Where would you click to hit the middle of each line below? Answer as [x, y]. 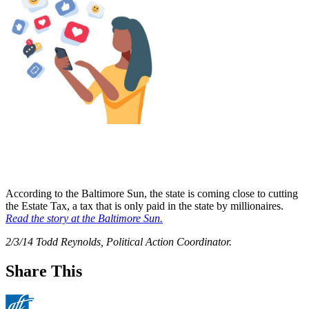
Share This [44, 271]
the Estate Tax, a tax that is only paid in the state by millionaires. [144, 206]
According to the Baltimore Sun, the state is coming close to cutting [152, 194]
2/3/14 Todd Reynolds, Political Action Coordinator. [119, 242]
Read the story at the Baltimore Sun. [84, 219]
